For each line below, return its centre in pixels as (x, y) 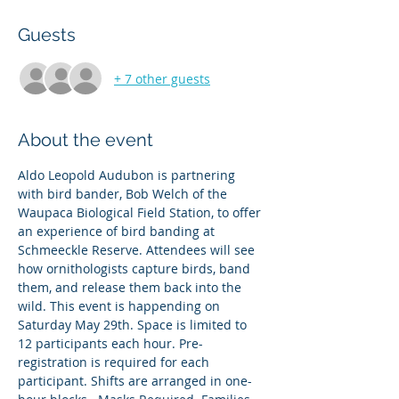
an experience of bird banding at (118, 232)
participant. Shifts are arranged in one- (135, 381)
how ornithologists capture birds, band (136, 269)
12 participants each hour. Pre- (110, 344)
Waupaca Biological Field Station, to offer (141, 213)
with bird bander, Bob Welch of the (124, 194)
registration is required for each (115, 362)
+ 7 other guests (162, 78)
